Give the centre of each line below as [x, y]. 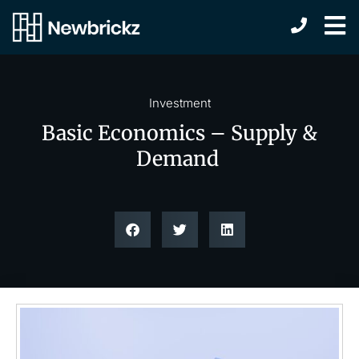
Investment [179, 103]
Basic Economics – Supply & [179, 133]
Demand [179, 159]
